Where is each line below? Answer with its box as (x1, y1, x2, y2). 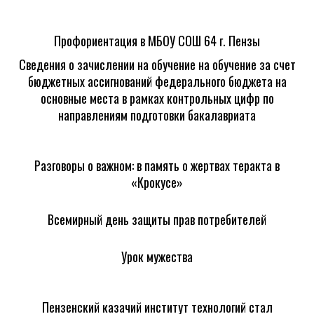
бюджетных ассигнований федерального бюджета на (27, 72, 287, 91)
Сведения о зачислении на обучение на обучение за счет (18, 55, 296, 74)
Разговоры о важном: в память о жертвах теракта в (34, 156, 280, 175)
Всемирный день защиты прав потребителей (48, 210, 266, 229)
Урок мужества (121, 247, 193, 266)
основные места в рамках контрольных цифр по (40, 89, 274, 108)
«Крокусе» (131, 173, 183, 192)
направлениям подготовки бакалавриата (58, 106, 256, 125)
